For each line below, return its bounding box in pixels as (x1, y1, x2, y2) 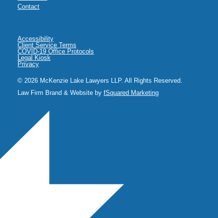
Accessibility (18, 35, 54, 42)
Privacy (18, 60, 39, 68)
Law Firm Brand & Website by (18, 89, 104, 96)
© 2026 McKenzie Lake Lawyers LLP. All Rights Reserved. (18, 77, 182, 84)
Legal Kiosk (18, 54, 51, 61)
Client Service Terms (18, 41, 76, 49)
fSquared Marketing (104, 89, 159, 96)
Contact (18, 3, 39, 10)
